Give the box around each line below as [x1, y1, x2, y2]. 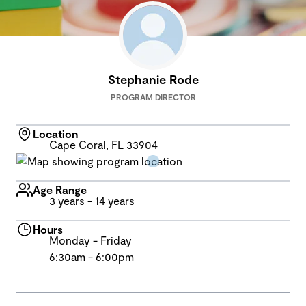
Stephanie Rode [107, 72, 199, 87]
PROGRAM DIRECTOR [110, 92, 196, 102]
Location [33, 127, 78, 140]
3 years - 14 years [49, 194, 135, 207]
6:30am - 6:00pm [49, 250, 134, 263]
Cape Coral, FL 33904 [49, 138, 158, 151]
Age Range [33, 183, 87, 196]
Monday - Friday [49, 234, 132, 247]
